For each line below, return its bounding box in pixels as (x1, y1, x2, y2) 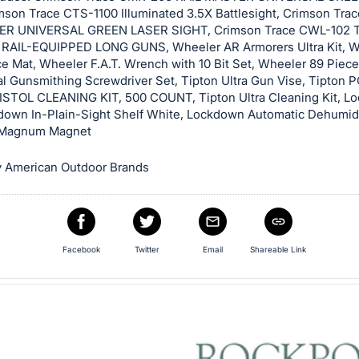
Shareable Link (250, 244, 306, 255)
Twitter (134, 244, 159, 255)
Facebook (62, 244, 100, 255)
